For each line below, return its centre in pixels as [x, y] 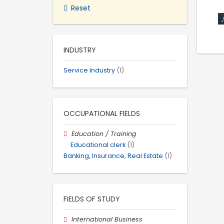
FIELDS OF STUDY [92, 199]
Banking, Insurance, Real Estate [113, 156]
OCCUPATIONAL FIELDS [102, 113]
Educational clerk [98, 144]
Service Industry [89, 70]
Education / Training [104, 133]
